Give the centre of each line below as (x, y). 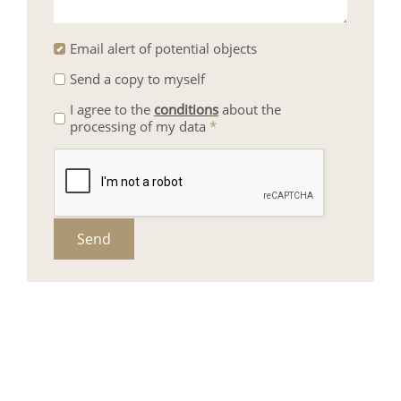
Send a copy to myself (137, 79)
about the (249, 110)
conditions (186, 110)
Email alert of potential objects (163, 49)
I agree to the (111, 110)
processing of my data (139, 127)
